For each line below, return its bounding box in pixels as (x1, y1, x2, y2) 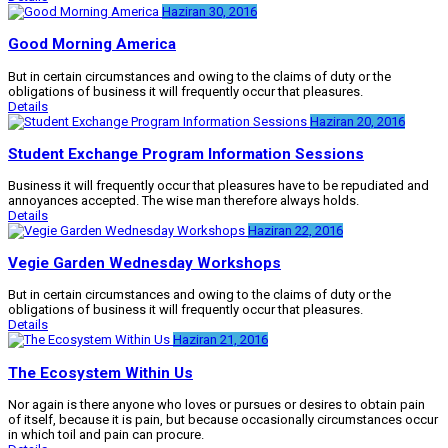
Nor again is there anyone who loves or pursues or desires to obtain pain (8, 396, 425, 412)
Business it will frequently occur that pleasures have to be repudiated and (8, 178, 429, 194)
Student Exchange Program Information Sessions (8, 144, 364, 163)
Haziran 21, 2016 (173, 332, 268, 348)
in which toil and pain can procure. (8, 426, 204, 442)
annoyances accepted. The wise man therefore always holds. (8, 193, 359, 209)
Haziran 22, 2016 (248, 223, 343, 239)
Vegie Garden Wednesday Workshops (8, 254, 281, 273)
